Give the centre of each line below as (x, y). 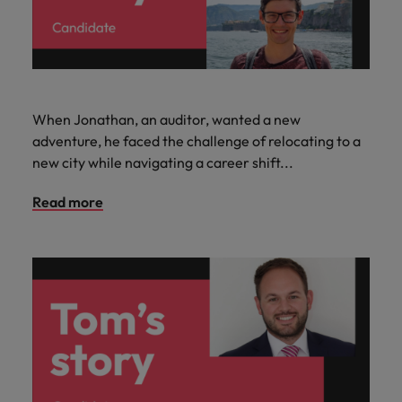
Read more (68, 201)
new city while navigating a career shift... (163, 162)
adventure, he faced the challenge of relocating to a (197, 140)
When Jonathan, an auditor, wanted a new (166, 119)
